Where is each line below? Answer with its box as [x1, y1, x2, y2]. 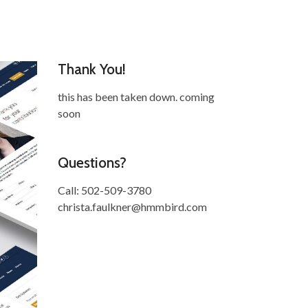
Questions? [57, 154, 126, 171]
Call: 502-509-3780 [57, 184, 151, 197]
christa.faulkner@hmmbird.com [57, 200, 207, 213]
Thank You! [57, 60, 126, 78]
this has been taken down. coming [57, 90, 214, 103]
